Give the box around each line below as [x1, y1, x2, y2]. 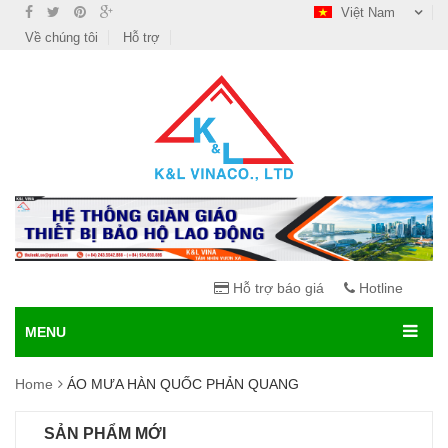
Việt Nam [337, 5, 399, 20]
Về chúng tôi [25, 30, 98, 45]
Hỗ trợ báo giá [229, 280, 324, 297]
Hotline [355, 280, 403, 297]
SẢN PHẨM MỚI [44, 425, 166, 443]
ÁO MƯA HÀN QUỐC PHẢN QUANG [67, 376, 299, 393]
